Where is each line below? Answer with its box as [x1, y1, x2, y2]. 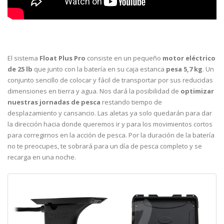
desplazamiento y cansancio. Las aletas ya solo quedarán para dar [7, 108, 212, 118]
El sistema [7, 53, 39, 63]
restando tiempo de [100, 97, 162, 107]
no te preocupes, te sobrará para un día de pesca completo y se [7, 141, 202, 151]
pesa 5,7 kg [164, 64, 202, 74]
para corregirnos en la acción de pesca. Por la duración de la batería [7, 130, 214, 140]
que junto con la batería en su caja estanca [32, 64, 164, 74]
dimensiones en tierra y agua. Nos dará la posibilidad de [7, 86, 180, 96]
